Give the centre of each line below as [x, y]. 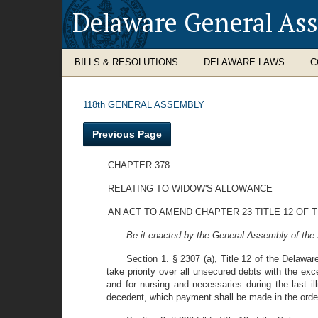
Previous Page [127, 134]
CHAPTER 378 [138, 165]
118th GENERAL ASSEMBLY [144, 105]
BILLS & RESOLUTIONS [126, 62]
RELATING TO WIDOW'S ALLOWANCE [190, 188]
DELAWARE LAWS [244, 62]
